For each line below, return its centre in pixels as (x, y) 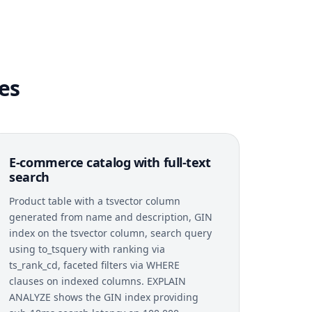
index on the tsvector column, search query (111, 233)
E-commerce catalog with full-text (110, 162)
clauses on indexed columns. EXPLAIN (98, 281)
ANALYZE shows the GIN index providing (104, 297)
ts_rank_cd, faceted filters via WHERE (95, 265)
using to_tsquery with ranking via (87, 249)
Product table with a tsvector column (95, 201)
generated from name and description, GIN (111, 217)
